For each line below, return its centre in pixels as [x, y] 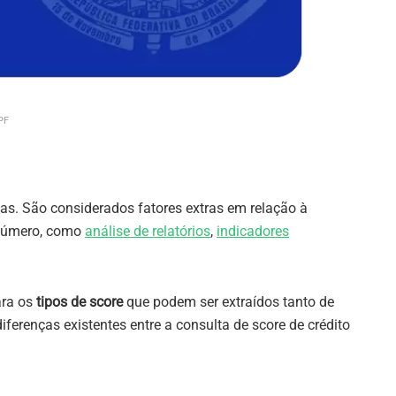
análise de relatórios [148, 231]
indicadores [253, 231]
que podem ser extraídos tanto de [228, 301]
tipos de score [80, 301]
